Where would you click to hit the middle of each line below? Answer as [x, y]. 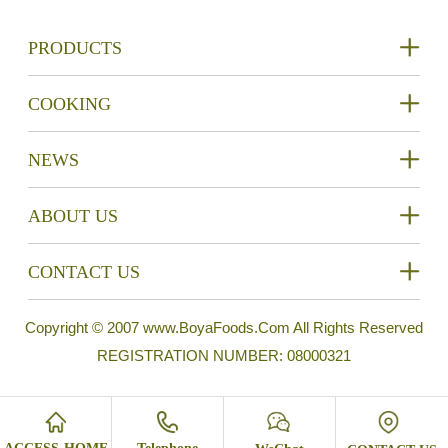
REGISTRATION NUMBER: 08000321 [224, 356]
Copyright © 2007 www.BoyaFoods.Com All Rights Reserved [224, 328]
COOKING [69, 104]
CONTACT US [84, 272]
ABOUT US [73, 216]
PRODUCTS [75, 48]
